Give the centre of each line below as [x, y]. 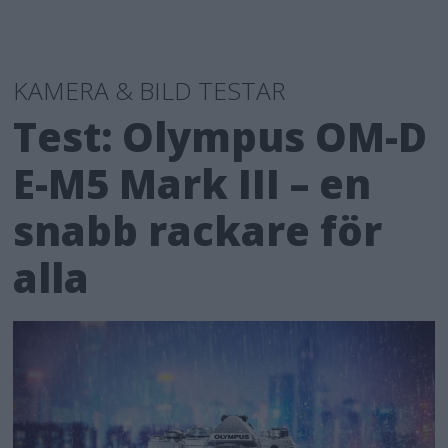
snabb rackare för [198, 230]
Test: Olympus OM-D [220, 136]
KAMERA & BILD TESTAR [150, 90]
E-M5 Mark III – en [192, 183]
